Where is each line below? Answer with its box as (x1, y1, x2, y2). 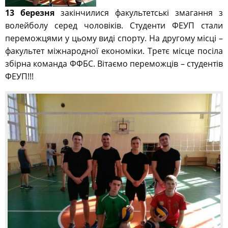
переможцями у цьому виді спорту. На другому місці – (5, 33, 223, 44)
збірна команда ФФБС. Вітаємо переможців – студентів (5, 58, 223, 70)
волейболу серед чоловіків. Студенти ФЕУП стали (5, 20, 223, 32)
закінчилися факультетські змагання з (54, 7, 223, 19)
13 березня (5, 7, 54, 19)
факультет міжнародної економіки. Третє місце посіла (5, 45, 223, 57)
